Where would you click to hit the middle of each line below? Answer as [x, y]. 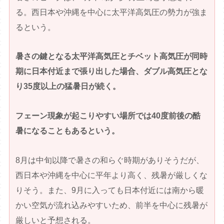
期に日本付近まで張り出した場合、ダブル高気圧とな [112, 71]
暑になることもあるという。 [68, 131]
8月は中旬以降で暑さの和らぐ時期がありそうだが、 [110, 160]
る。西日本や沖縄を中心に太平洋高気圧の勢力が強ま [112, 12]
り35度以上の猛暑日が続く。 [68, 86]
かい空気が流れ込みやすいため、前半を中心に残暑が [112, 205]
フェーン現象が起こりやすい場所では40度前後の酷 [108, 116]
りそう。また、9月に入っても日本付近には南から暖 [110, 190]
